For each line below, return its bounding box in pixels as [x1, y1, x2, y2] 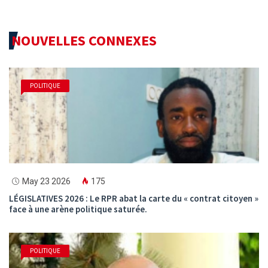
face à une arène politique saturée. [9, 203, 147, 215]
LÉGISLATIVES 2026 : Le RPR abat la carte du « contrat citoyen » [9, 192, 258, 204]
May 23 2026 [22, 176, 71, 186]
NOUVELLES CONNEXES [11, 31, 157, 50]
